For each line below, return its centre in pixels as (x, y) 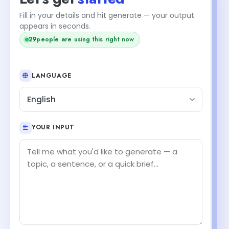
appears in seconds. (55, 26)
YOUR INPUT (53, 127)
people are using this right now (85, 39)
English (41, 99)
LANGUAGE (52, 75)
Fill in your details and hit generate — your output (107, 15)
